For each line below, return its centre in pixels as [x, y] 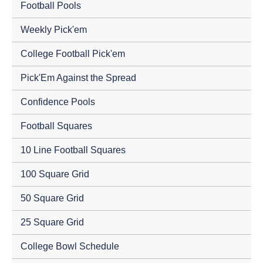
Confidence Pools [58, 102]
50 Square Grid [52, 198]
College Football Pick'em [73, 53]
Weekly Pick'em [54, 29]
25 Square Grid [52, 222]
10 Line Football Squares [73, 150]
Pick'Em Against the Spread [78, 77]
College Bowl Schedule [70, 246]
